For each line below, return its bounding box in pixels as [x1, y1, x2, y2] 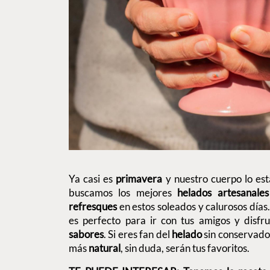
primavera [116, 172, 166, 185]
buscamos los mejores [69, 186, 178, 199]
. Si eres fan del [104, 227, 172, 240]
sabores [69, 227, 104, 240]
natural [89, 241, 121, 254]
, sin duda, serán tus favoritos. [121, 241, 251, 254]
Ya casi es [69, 172, 116, 185]
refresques [69, 199, 119, 213]
